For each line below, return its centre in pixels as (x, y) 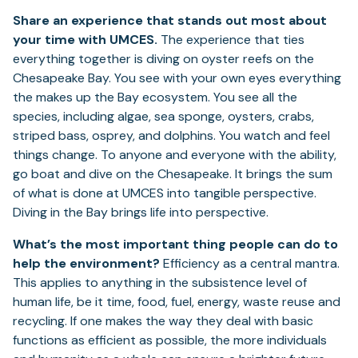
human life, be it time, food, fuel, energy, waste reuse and (177, 302)
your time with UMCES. (85, 40)
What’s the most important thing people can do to (175, 245)
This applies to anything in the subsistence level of (160, 283)
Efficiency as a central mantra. (250, 264)
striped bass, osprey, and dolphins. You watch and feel (171, 136)
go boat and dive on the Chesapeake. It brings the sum (173, 174)
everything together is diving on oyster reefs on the (163, 59)
